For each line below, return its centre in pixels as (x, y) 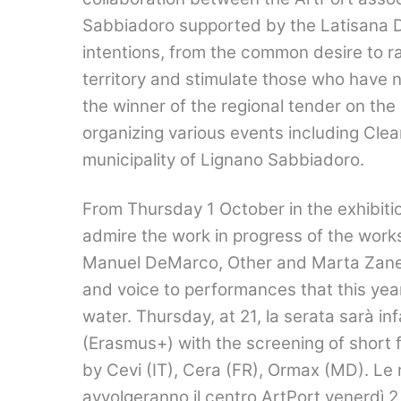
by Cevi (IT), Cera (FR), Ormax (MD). (228, 370)
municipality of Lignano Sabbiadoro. (223, 160)
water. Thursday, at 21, (174, 316)
